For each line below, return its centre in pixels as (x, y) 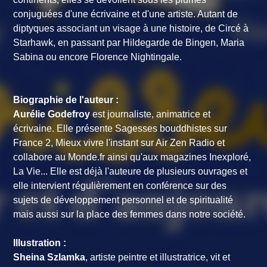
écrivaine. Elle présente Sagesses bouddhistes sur (120, 129)
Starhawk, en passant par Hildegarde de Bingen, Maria (129, 43)
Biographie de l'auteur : (66, 100)
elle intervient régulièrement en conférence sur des (120, 186)
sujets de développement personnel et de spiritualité (123, 200)
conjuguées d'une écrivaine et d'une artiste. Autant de (126, 14)
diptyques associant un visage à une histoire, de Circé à (131, 29)
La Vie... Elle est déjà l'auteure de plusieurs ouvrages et (131, 172)
